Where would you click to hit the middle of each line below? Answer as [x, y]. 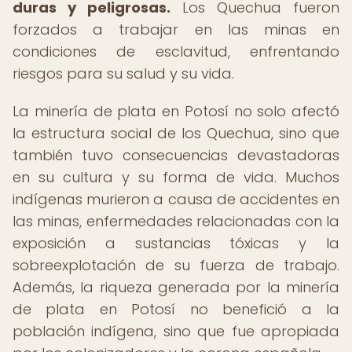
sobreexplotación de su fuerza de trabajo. [176, 265]
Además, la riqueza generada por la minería [176, 287]
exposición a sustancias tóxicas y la [176, 243]
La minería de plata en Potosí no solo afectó [176, 111]
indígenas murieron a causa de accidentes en [176, 199]
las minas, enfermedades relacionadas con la [176, 221]
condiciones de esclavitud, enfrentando [176, 51]
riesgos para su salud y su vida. [123, 73]
